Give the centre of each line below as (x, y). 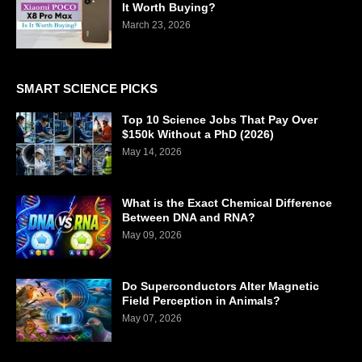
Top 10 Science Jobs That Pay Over (220, 119)
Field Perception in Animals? (201, 300)
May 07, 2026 (152, 318)
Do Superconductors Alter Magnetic (221, 286)
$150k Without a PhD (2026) (198, 134)
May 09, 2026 (152, 235)
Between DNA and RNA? (189, 217)
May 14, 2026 (152, 152)
